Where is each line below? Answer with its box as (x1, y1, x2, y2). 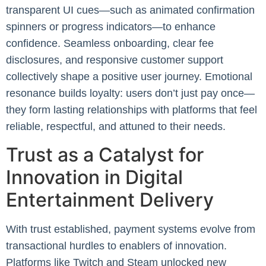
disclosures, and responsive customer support (6, 54, 223, 66)
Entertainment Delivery (6, 188, 214, 211)
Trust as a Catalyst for (6, 142, 204, 166)
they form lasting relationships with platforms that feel (6, 104, 257, 116)
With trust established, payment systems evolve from (6, 223, 255, 235)
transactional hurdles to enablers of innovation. (6, 239, 227, 252)
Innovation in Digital (6, 165, 183, 189)
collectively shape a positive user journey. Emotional (6, 71, 252, 83)
